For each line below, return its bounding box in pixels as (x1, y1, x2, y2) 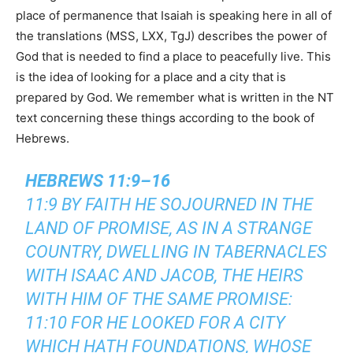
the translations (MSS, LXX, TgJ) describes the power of (16, 28, 327, 44)
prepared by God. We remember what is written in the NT (16, 90, 334, 106)
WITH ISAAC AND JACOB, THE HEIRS (25, 266, 304, 286)
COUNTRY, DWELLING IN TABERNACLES (25, 242, 328, 262)
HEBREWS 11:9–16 (25, 171, 179, 191)
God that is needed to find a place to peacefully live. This (16, 49, 331, 65)
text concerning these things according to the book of (16, 110, 314, 126)
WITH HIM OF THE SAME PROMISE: (25, 289, 293, 310)
